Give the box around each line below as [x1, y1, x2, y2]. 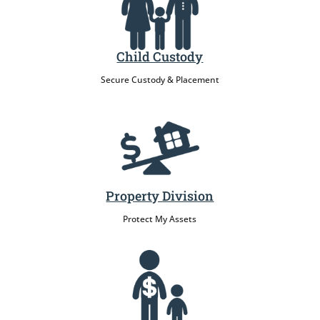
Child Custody [116, 48, 204, 66]
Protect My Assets [123, 213, 197, 226]
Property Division [106, 187, 214, 205]
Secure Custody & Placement [100, 74, 219, 86]
